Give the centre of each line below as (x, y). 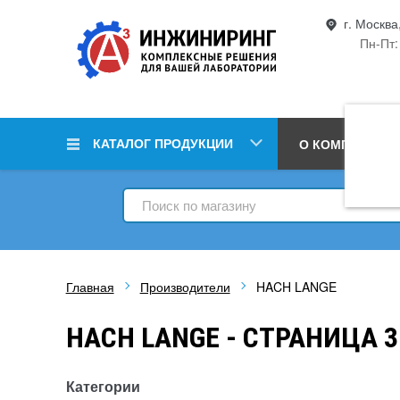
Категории (103, 386)
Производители (185, 287)
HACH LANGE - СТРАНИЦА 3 (232, 337)
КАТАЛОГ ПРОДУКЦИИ (162, 143)
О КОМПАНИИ (343, 144)
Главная (90, 287)
